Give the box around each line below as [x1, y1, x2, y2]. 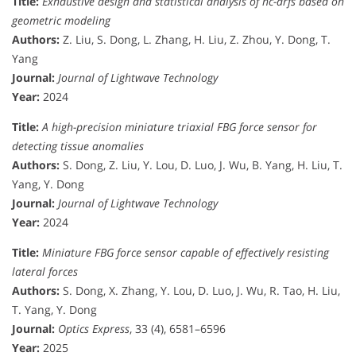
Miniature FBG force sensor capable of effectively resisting [42, 244, 329, 260]
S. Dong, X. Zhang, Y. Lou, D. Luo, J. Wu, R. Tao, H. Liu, [60, 282, 340, 298]
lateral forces [12, 263, 78, 279]
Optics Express [58, 320, 130, 336]
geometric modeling [12, 12, 110, 28]
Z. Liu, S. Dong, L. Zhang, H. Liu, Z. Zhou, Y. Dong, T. [60, 31, 331, 47]
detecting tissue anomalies [12, 137, 144, 153]
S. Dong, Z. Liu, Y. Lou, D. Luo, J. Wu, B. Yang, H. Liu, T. [60, 157, 342, 172]
